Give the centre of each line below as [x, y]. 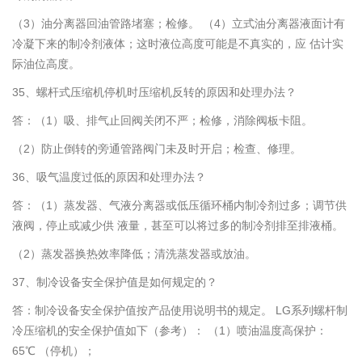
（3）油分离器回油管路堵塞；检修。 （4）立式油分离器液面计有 [179, 24]
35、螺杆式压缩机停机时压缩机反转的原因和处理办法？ [154, 93]
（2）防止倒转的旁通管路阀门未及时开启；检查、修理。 [157, 149]
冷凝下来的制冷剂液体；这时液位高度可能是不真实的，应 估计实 [178, 44]
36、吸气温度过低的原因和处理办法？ [109, 177]
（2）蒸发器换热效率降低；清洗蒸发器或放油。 [134, 254]
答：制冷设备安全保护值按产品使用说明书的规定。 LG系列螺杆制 [180, 311]
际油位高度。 [46, 64]
